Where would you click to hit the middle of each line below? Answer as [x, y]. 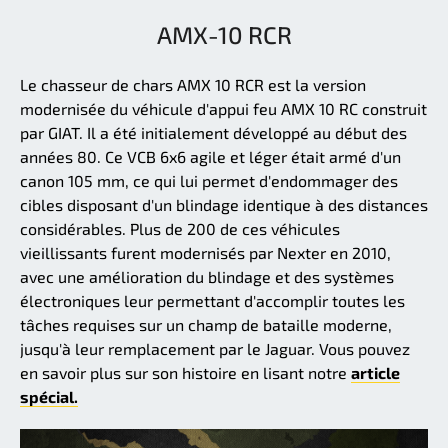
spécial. [49, 397]
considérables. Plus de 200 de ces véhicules [180, 229]
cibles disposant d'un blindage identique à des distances [224, 205]
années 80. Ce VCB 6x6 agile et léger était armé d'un [210, 157]
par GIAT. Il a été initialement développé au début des [213, 133]
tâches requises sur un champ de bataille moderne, [206, 325]
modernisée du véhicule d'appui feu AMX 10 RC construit [223, 109]
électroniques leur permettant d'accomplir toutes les [212, 301]
